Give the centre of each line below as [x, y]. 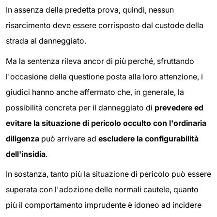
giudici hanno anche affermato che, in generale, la [95, 92]
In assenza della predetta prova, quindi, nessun [90, 10]
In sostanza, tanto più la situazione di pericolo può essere [108, 174]
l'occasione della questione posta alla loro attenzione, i [104, 76]
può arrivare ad [69, 138]
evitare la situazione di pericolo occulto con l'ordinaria [106, 123]
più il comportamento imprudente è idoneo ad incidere [104, 205]
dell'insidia [26, 154]
